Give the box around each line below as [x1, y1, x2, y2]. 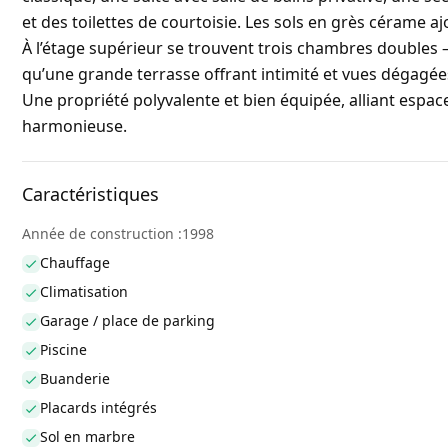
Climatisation [40, 282, 128, 302]
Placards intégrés [40, 398, 157, 418]
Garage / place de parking [40, 311, 215, 331]
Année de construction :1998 [22, 224, 214, 244]
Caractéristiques [22, 182, 159, 207]
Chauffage [40, 253, 110, 273]
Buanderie [40, 369, 110, 389]
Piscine [40, 340, 87, 360]
